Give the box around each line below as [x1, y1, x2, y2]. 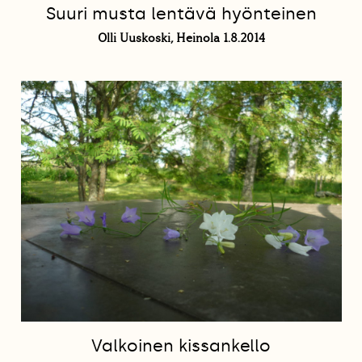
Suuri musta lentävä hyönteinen [45, 2, 317, 24]
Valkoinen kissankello [91, 335, 271, 357]
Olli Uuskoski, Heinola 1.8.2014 [97, 30, 265, 45]
